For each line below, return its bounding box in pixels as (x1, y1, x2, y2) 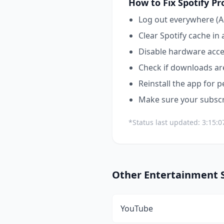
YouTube (120, 203, 153, 214)
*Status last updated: (128, 117, 202, 127)
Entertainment (144, 168, 218, 181)
